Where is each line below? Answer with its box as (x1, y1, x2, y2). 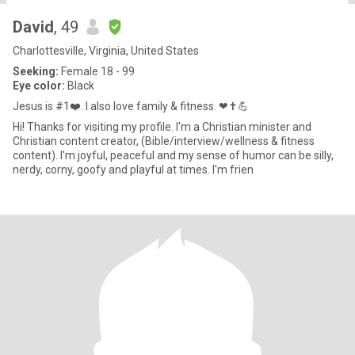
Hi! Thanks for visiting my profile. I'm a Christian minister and (13, 120, 27, 133)
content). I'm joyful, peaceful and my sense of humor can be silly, (13, 149, 60, 162)
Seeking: (13, 65, 59, 78)
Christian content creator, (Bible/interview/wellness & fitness (13, 135, 315, 147)
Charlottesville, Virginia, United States (13, 44, 199, 57)
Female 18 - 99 (59, 65, 135, 78)
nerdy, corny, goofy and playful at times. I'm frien (212, 163, 254, 176)
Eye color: (13, 79, 65, 92)
